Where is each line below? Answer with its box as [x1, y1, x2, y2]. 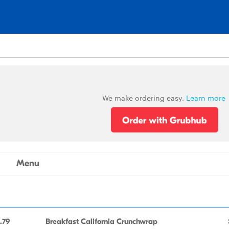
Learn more [186, 93, 225, 103]
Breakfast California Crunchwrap [45, 217, 157, 226]
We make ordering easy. [102, 93, 186, 103]
